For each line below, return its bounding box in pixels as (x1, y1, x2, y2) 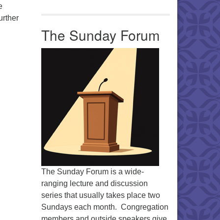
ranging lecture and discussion (41, 179, 148, 188)
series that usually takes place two (41, 191, 160, 200)
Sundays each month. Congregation (41, 203, 168, 212)
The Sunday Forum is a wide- (41, 167, 144, 176)
